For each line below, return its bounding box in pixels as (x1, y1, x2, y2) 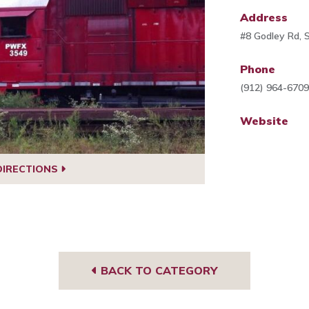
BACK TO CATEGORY (97, 263, 217, 278)
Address (240, 10, 288, 24)
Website (240, 114, 289, 128)
